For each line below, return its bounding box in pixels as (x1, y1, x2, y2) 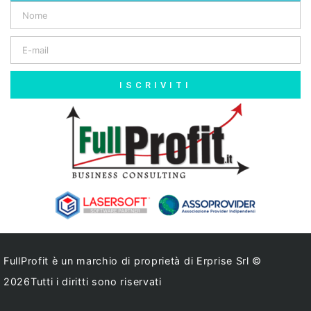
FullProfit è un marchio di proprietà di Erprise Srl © (3, 254, 262, 267)
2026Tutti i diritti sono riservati (3, 275, 162, 287)
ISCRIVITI (119, 79, 192, 90)
